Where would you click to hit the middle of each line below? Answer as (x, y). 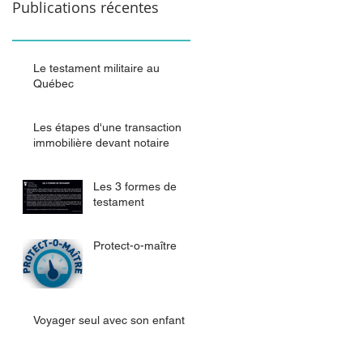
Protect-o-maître (135, 246)
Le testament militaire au (96, 68)
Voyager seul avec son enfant (109, 320)
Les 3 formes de (135, 186)
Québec (53, 83)
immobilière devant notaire (101, 143)
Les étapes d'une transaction (107, 127)
